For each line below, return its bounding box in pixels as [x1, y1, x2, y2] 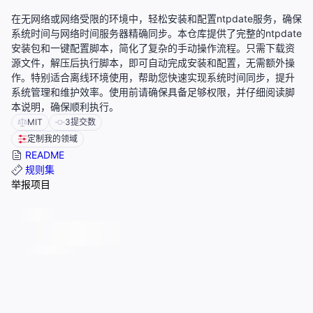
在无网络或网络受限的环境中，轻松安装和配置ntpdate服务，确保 [11, 13, 302, 25]
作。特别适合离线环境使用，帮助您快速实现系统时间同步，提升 [11, 71, 295, 84]
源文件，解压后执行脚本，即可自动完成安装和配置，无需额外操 [11, 57, 295, 69]
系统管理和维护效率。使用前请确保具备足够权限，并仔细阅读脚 [11, 86, 295, 99]
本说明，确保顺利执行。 [11, 101, 119, 113]
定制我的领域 [27, 133, 78, 145]
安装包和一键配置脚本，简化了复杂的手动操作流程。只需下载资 [11, 42, 295, 54]
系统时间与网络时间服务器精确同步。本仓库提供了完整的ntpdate [11, 27, 302, 40]
